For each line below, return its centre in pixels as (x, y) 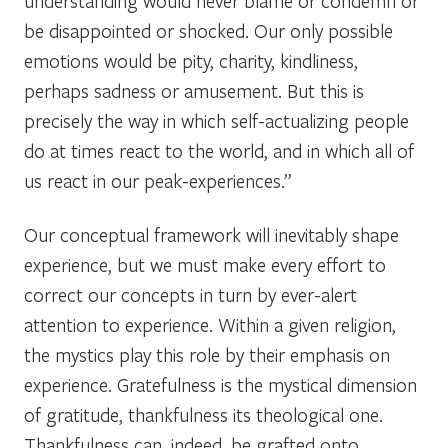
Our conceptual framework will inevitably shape (211, 234)
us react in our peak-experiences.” (158, 180)
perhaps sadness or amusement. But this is (194, 90)
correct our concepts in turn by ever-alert (190, 294)
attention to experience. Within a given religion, (210, 324)
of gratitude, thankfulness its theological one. (203, 414)
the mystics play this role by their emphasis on (207, 354)
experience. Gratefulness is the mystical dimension (220, 384)
